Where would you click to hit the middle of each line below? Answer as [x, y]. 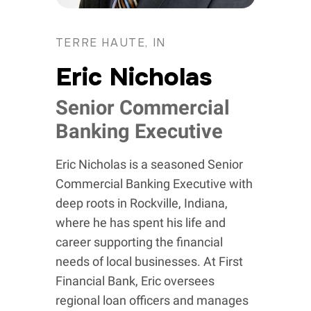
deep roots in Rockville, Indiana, [141, 203]
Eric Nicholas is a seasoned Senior [149, 165]
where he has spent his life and [140, 223]
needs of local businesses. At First [149, 262]
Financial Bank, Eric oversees [135, 281]
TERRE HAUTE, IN [110, 43]
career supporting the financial [139, 242]
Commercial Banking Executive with [154, 184]
